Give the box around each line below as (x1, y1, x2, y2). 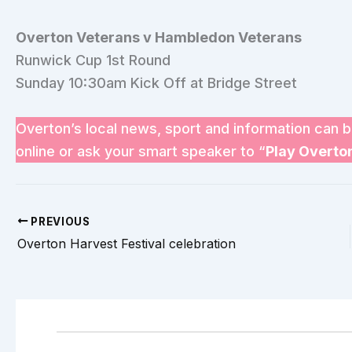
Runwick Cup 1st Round (16, 51, 170, 68)
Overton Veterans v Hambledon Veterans (16, 28, 302, 46)
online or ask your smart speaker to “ (16, 142, 266, 159)
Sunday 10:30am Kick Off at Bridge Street (16, 74, 297, 91)
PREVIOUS (27, 214, 90, 228)
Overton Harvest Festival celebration (17, 236, 236, 252)
